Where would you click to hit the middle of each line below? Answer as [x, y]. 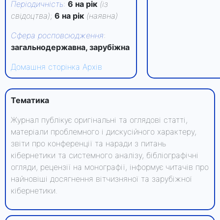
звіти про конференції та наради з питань [88, 143]
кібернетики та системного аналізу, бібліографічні [105, 155]
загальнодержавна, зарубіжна [70, 47]
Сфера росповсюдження [57, 35]
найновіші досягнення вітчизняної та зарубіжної [101, 179]
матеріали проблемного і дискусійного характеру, [104, 132]
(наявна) [102, 16]
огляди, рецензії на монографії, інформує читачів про [110, 167]
